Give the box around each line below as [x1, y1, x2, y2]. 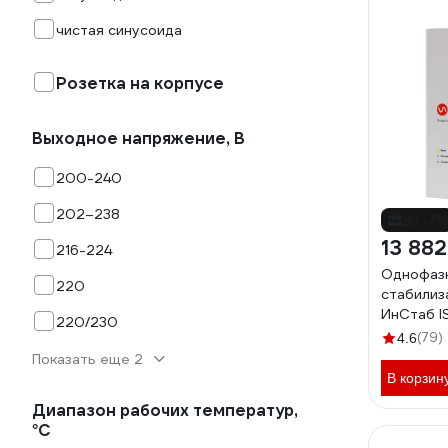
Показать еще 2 [32, 350, 143, 368]
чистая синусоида [56, 21, 182, 39]
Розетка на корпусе [56, 73, 224, 94]
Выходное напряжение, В [32, 128, 245, 149]
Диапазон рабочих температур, [32, 400, 298, 421]
